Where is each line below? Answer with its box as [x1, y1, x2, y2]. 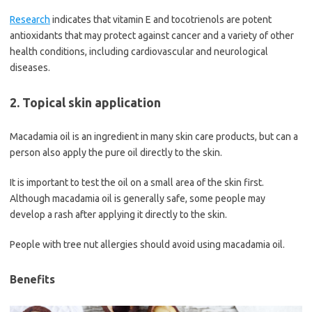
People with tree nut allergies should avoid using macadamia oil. [10, 239, 285, 251]
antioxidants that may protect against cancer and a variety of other [10, 30, 294, 42]
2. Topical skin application [10, 95, 161, 110]
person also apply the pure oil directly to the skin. [10, 147, 222, 159]
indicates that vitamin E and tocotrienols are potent [50, 14, 272, 26]
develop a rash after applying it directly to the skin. [10, 209, 227, 221]
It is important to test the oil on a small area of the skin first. [10, 177, 264, 189]
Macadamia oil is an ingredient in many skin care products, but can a [10, 131, 298, 143]
